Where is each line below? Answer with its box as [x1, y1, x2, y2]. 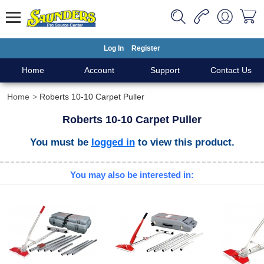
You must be [29, 136, 91, 148]
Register [131, 44, 160, 52]
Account [84, 65, 114, 75]
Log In [104, 44, 124, 52]
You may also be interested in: [70, 170, 194, 180]
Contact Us [210, 65, 252, 75]
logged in [91, 136, 135, 148]
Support [150, 65, 180, 75]
